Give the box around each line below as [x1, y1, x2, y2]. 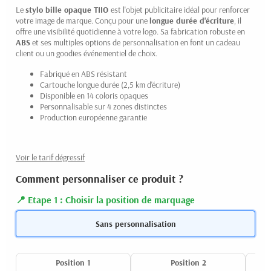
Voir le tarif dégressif [16, 151, 85, 163]
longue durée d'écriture [149, 15, 234, 26]
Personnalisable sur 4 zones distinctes [40, 100, 167, 112]
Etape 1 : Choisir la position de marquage [28, 193, 195, 206]
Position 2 [170, 257, 206, 269]
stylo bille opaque [25, 4, 94, 15]
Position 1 [56, 257, 91, 269]
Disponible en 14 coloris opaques [40, 90, 148, 101]
